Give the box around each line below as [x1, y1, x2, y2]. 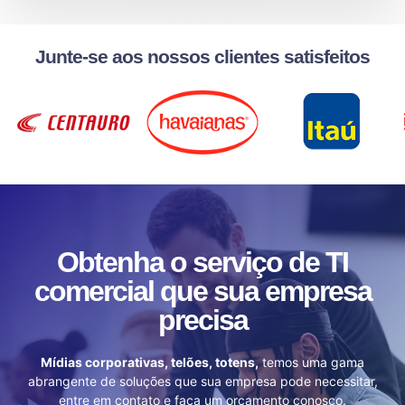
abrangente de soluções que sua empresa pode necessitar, [27, 373, 378, 390]
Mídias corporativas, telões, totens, [41, 354, 259, 371]
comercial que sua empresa [33, 275, 372, 308]
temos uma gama [259, 354, 364, 371]
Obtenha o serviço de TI [57, 246, 348, 279]
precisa [157, 304, 248, 337]
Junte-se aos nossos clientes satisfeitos [35, 46, 370, 68]
